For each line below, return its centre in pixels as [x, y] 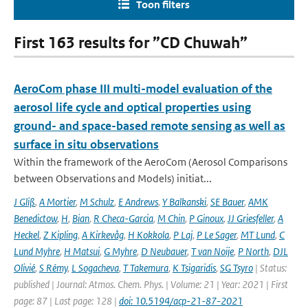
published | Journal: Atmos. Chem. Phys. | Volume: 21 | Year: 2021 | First [151, 284]
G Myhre [120, 251]
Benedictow [35, 218]
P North [253, 251]
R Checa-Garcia [123, 218]
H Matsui [82, 251]
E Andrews [138, 202]
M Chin [171, 218]
